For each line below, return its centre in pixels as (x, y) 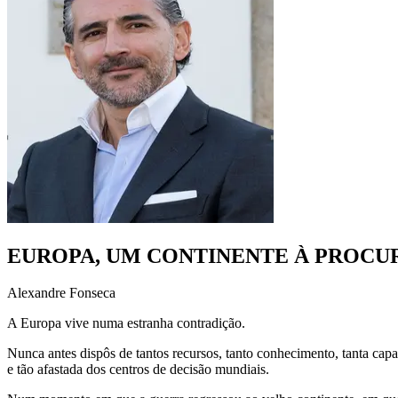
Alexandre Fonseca (61, 293)
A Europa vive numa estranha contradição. (126, 323)
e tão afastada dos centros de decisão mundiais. (138, 370)
